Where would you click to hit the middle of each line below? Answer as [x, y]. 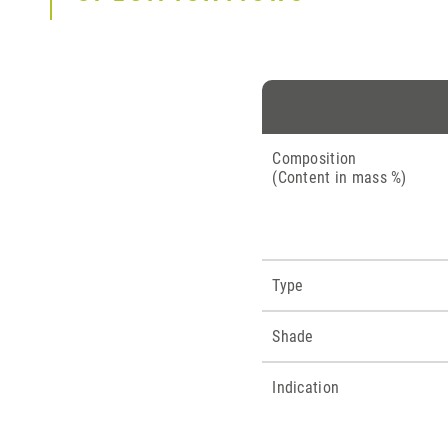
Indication [306, 387]
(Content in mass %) [339, 177]
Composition [314, 158]
